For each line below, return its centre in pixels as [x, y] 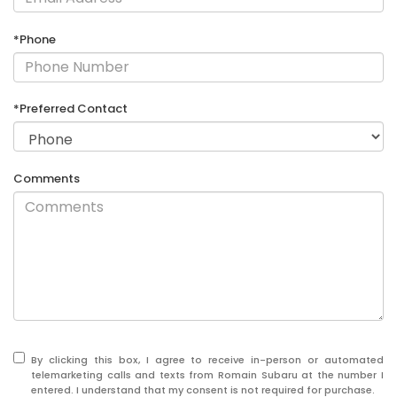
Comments [47, 178]
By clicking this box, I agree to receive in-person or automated [207, 360]
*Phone [35, 39]
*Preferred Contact [70, 109]
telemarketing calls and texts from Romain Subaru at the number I [207, 375]
